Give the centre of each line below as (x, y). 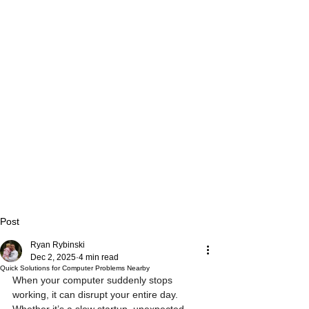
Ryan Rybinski (58, 245)
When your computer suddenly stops (94, 280)
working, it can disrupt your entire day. (97, 295)
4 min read (99, 258)
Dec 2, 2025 (53, 258)
